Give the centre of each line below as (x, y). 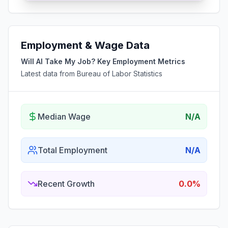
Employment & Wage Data (85, 45)
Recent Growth (66, 184)
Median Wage (64, 117)
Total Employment (73, 150)
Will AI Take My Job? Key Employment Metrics (103, 61)
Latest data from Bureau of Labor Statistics (92, 74)
